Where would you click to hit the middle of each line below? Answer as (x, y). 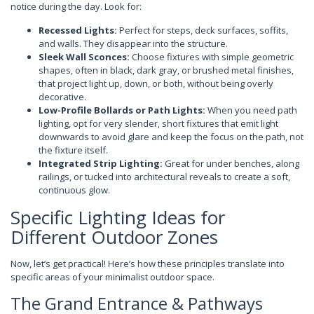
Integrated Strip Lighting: (101, 163)
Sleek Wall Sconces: (84, 56)
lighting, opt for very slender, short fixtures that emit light (158, 123)
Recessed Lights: (78, 30)
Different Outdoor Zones (114, 237)
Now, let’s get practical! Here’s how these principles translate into (148, 263)
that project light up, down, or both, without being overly (156, 83)
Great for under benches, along (231, 163)
